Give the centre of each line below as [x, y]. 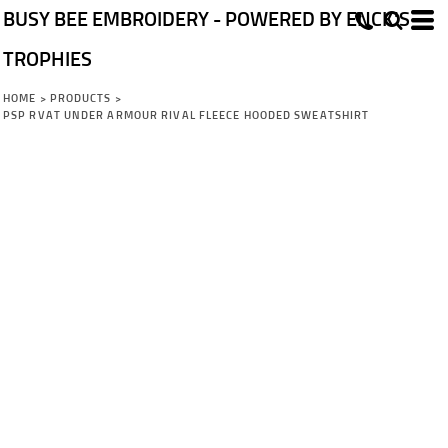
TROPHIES [47, 60]
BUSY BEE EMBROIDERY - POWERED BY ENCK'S [206, 20]
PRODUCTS [80, 98]
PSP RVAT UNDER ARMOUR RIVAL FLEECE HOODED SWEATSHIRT [186, 115]
